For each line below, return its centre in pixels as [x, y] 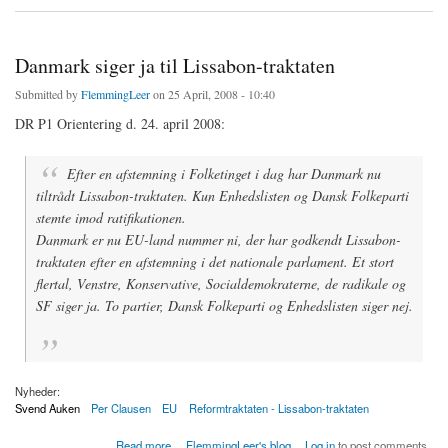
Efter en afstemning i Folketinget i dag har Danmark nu [224, 173]
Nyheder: [37, 391]
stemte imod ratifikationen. [111, 217]
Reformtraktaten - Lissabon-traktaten [278, 408]
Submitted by [48, 93]
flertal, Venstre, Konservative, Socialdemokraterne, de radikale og [221, 283]
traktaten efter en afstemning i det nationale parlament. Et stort [215, 261]
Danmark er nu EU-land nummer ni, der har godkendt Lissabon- [218, 239]
